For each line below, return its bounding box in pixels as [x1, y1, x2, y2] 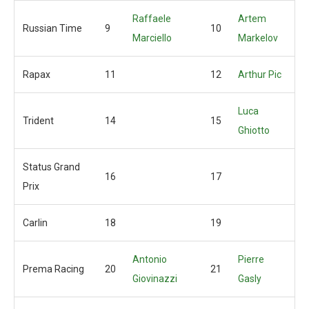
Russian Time [23, 23, 82, 34]
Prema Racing [23, 263, 84, 275]
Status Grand [23, 161, 80, 172]
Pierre [238, 254, 264, 265]
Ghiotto [238, 125, 270, 136]
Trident [23, 115, 54, 126]
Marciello [132, 32, 172, 43]
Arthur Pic [238, 69, 281, 80]
